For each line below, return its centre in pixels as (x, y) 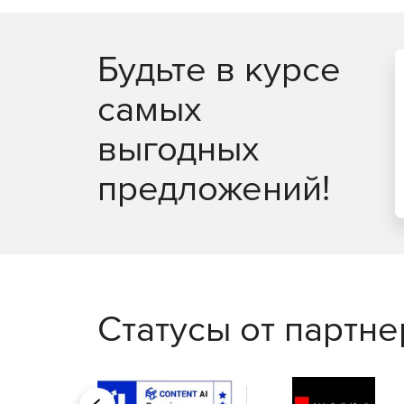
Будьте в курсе (219, 68)
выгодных (178, 147)
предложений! (214, 187)
